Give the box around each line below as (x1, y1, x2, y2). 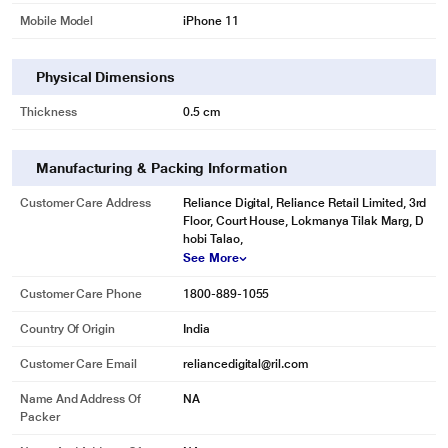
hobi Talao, (183, 232, 243, 246)
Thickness (20, 105, 77, 119)
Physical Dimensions (36, 69, 175, 85)
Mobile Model (20, 14, 94, 28)
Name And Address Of (20, 392, 141, 406)
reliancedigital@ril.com (183, 357, 308, 371)
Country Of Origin (20, 322, 115, 336)
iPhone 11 (183, 14, 239, 28)
